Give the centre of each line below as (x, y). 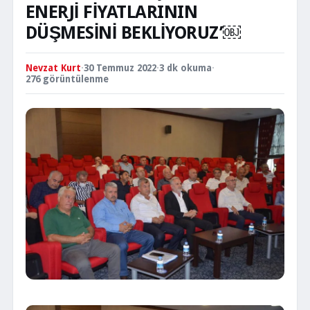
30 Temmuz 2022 (120, 68)
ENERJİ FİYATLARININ (112, 12)
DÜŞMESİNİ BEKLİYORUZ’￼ (134, 33)
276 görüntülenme (67, 79)
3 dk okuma (185, 68)
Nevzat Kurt (53, 68)
